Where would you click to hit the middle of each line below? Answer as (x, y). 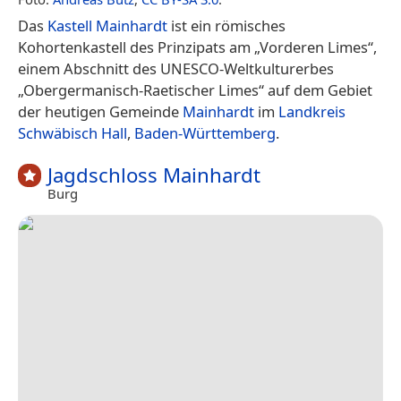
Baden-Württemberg (205, 132)
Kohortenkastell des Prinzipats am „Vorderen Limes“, (197, 47)
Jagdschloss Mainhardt (154, 175)
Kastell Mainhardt (107, 25)
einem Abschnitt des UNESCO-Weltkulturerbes (176, 68)
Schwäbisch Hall (73, 132)
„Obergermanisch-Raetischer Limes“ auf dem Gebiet (195, 90)
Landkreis (312, 111)
